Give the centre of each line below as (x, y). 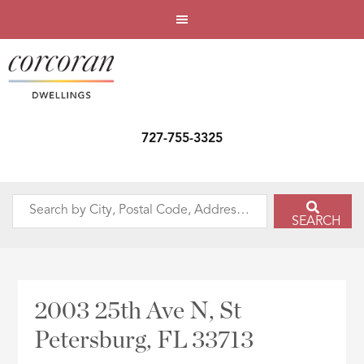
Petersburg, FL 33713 (144, 341)
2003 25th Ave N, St (138, 312)
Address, (37, 316)
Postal (29, 274)
